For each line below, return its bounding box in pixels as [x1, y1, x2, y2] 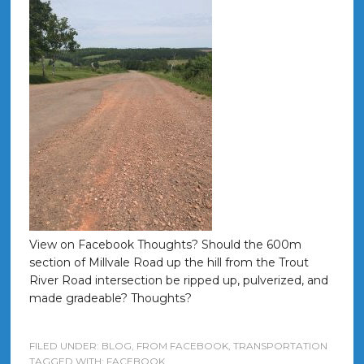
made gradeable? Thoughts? [28, 291, 192, 305]
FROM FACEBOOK [136, 340, 228, 352]
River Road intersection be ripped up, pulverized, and [28, 273, 328, 288]
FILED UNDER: [28, 340, 102, 352]
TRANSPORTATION [232, 340, 327, 352]
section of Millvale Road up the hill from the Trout [28, 255, 309, 270]
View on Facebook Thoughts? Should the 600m [28, 237, 301, 252]
